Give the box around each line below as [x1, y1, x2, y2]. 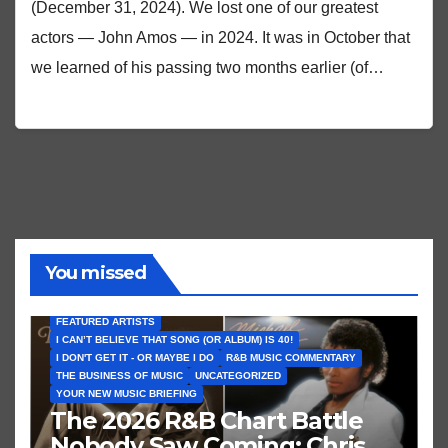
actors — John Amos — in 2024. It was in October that [31, 28, 410, 46]
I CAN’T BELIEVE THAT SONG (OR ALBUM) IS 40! [56, 333, 293, 345]
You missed [45, 262, 146, 285]
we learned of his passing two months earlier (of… [31, 58, 384, 76]
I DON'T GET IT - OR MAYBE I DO [56, 351, 214, 363]
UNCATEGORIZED [195, 369, 281, 381]
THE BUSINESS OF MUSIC [56, 369, 183, 381]
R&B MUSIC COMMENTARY [226, 351, 356, 363]
